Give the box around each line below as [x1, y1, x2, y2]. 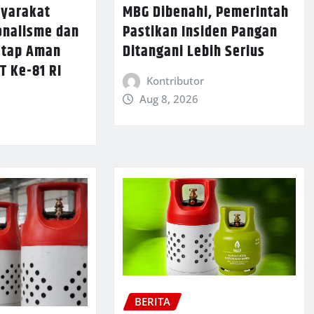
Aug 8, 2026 [139, 92, 199, 107]
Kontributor [146, 74, 205, 88]
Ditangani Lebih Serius [122, 40, 265, 64]
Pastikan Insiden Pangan [122, 20, 278, 45]
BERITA [134, 294, 170, 309]
